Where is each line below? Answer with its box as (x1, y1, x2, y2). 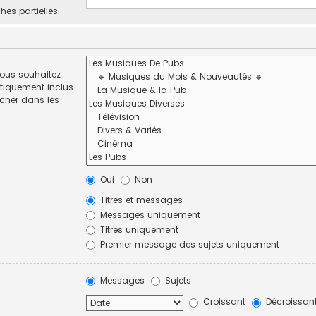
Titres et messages (97, 193, 183, 206)
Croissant (200, 296, 246, 308)
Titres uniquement (97, 223, 179, 236)
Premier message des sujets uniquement (97, 238, 280, 250)
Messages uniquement (97, 208, 201, 221)
